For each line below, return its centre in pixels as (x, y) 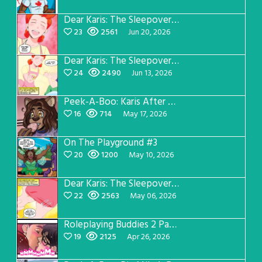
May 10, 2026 (151, 155)
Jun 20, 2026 (149, 32)
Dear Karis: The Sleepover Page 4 (175, 20)
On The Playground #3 (111, 143)
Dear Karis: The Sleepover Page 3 (175, 61)
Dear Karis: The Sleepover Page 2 (175, 184)
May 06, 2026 (153, 196)
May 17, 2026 (145, 114)
